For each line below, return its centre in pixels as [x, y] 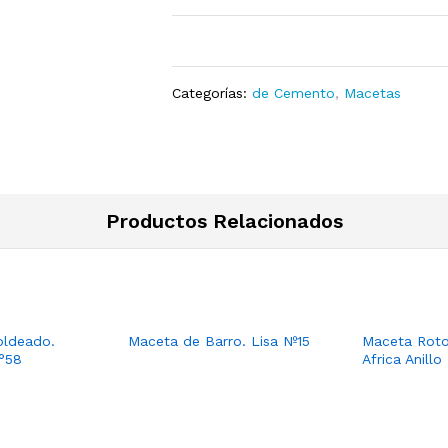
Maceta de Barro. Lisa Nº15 [219, 341]
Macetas [373, 93]
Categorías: [212, 93]
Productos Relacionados [224, 221]
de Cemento [294, 93]
